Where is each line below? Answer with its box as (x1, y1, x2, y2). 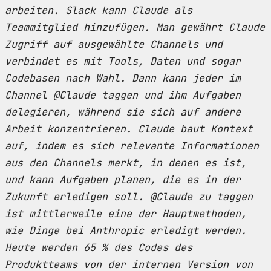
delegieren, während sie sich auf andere (5, 105, 241, 119)
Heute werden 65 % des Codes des (5, 240, 192, 254)
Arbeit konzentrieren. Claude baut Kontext (5, 122, 253, 135)
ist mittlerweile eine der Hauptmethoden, (5, 206, 247, 220)
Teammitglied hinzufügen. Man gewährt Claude (5, 20, 265, 34)
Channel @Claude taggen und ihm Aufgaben (5, 88, 241, 102)
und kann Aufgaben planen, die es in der (5, 172, 241, 186)
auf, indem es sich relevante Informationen (5, 139, 259, 152)
